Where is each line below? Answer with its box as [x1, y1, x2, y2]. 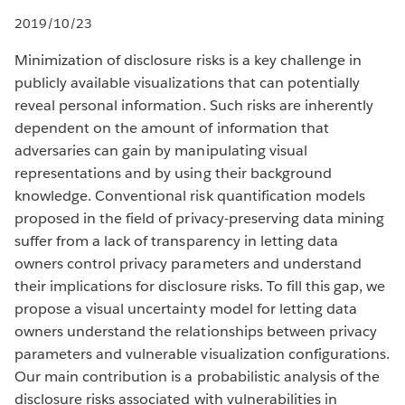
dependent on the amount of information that [14, 118, 329, 137]
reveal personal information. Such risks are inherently [14, 95, 374, 115]
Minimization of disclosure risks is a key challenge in [14, 50, 363, 70]
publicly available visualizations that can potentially [14, 72, 361, 92]
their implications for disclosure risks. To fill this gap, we [14, 276, 386, 296]
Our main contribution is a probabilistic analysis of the [14, 366, 381, 386]
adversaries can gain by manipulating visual [14, 140, 307, 160]
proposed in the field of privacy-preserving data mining [14, 208, 385, 228]
